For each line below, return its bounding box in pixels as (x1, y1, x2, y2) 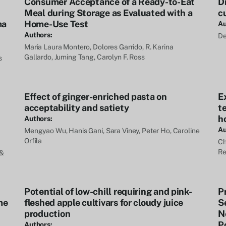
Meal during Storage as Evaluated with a (24, 8, 193, 18)
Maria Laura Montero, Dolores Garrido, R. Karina (24, 43, 174, 51)
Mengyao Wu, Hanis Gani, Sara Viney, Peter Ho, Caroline (24, 127, 200, 135)
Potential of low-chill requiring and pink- (24, 186, 192, 197)
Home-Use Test (24, 19, 88, 29)
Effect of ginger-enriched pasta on (24, 91, 167, 102)
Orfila (24, 137, 42, 145)
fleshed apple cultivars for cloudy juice (24, 197, 184, 208)
